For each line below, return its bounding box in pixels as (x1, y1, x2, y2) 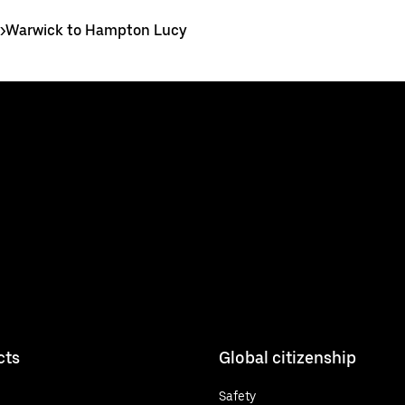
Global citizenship (219, 347, 356, 367)
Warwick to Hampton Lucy (5, 22, 187, 39)
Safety (219, 388, 256, 403)
